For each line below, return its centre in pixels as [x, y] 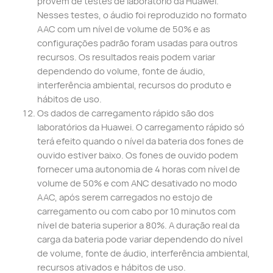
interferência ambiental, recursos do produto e [134, 85]
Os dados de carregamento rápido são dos [125, 113]
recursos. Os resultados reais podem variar [126, 57]
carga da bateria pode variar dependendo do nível [140, 239]
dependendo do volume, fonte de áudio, [121, 71]
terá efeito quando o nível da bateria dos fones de [140, 141]
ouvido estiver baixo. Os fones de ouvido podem [137, 155]
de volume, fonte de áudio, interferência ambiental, [143, 253]
